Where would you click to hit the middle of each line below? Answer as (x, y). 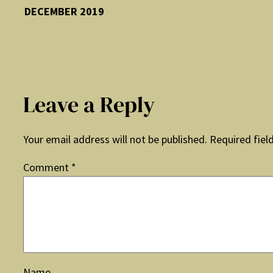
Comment (47, 168)
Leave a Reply (89, 105)
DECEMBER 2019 (64, 12)
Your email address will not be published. (115, 140)
